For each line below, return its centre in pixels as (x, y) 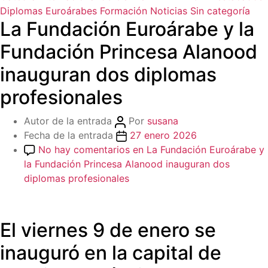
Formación (124, 11)
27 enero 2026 (163, 135)
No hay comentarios (84, 150)
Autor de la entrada (68, 121)
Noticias (169, 11)
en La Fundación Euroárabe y (197, 150)
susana (163, 121)
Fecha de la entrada (68, 135)
